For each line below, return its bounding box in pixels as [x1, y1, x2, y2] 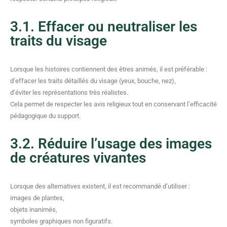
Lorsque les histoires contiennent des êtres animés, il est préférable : [10, 65, 207, 73]
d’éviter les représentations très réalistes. [10, 89, 128, 96]
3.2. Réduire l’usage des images [10, 135, 212, 152]
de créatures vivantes [10, 149, 146, 166]
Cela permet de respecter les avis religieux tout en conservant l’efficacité [10, 100, 217, 108]
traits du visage [10, 32, 107, 49]
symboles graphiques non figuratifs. [10, 217, 112, 225]
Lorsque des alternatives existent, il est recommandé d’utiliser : [10, 182, 190, 190]
